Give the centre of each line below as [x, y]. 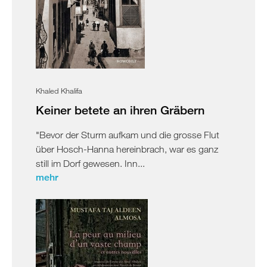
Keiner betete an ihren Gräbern [120, 110]
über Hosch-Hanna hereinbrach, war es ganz [127, 149]
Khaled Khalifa [59, 90]
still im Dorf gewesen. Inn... [90, 163]
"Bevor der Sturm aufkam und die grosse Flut [128, 134]
